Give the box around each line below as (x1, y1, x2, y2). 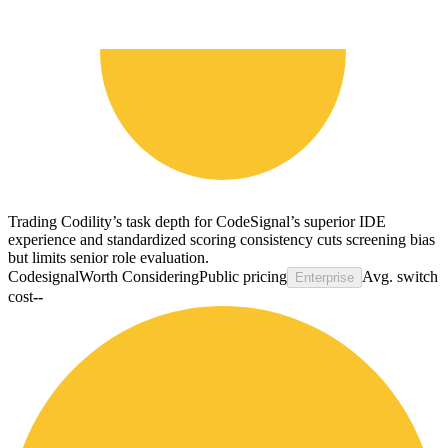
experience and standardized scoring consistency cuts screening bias (8, 230, 435, 248)
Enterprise (295, 269, 354, 285)
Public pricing (199, 267, 287, 285)
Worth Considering (79, 267, 199, 285)
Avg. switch (362, 267, 438, 285)
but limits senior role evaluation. (8, 248, 209, 266)
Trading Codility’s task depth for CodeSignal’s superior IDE (8, 212, 386, 230)
